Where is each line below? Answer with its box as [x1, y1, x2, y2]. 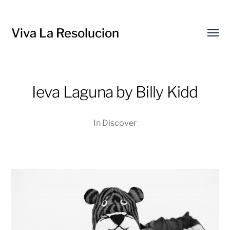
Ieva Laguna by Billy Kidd [32, 83, 198, 101]
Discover [102, 118, 137, 128]
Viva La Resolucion [11, 26, 120, 41]
